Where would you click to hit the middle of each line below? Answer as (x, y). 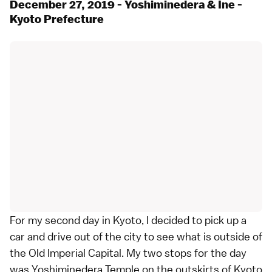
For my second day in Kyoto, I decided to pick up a (128, 220)
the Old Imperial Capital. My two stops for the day (128, 253)
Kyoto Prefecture (57, 19)
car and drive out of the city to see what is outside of (136, 236)
